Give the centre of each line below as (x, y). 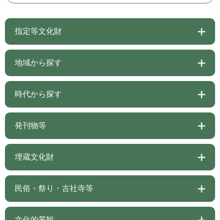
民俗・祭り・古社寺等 (54, 189)
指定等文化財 (38, 31)
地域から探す (38, 63)
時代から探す (38, 94)
